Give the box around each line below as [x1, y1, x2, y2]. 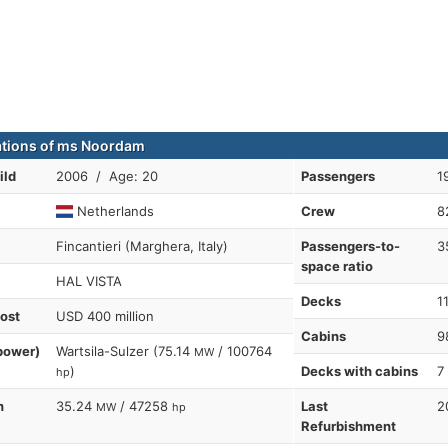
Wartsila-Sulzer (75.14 [56, 343, 194, 359]
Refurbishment [300, 418, 396, 434]
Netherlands [73, 203, 155, 219]
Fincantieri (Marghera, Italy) [56, 238, 228, 254]
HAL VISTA [56, 273, 122, 289]
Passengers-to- [300, 238, 400, 254]
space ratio [300, 258, 373, 274]
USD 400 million [56, 308, 154, 324]
